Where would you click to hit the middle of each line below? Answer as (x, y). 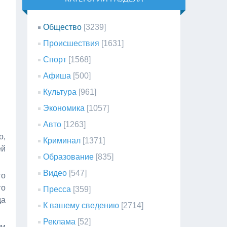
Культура (60, 92)
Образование (69, 157)
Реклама (60, 222)
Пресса (57, 189)
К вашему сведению (81, 205)
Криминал (62, 141)
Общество (63, 27)
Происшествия (71, 43)
